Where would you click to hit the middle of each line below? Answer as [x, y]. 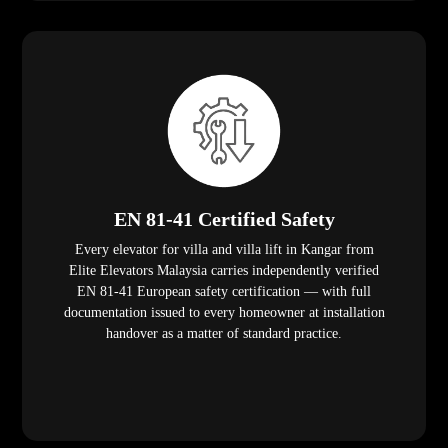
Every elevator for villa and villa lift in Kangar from [224, 250]
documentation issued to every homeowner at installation [224, 313]
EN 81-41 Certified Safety [224, 219]
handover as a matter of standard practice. [224, 334]
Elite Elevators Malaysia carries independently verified [224, 271]
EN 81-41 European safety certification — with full [224, 292]
